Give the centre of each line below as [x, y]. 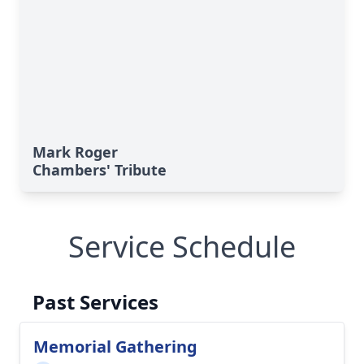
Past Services [95, 302]
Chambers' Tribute [100, 170]
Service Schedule [182, 247]
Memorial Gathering [115, 347]
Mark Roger [75, 152]
